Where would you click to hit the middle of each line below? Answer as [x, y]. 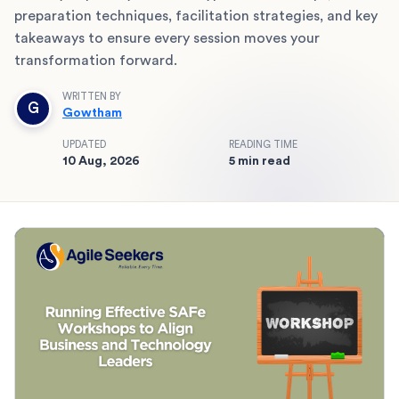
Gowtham [92, 113]
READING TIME [263, 144]
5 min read [260, 161]
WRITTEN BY [92, 96]
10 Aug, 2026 [101, 161]
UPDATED [84, 144]
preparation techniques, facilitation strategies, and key [196, 16]
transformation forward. [96, 60]
